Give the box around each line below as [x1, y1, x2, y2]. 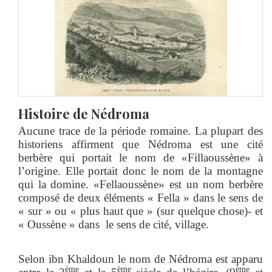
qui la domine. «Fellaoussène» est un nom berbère [18, 177, 263, 191]
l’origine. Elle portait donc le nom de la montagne [18, 164, 263, 177]
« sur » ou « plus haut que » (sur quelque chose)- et [18, 204, 263, 217]
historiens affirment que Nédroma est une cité [18, 137, 263, 151]
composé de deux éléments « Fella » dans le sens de [18, 191, 263, 204]
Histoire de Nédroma [18, 104, 149, 123]
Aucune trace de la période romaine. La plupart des [18, 124, 263, 137]
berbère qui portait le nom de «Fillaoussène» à [18, 151, 263, 164]
